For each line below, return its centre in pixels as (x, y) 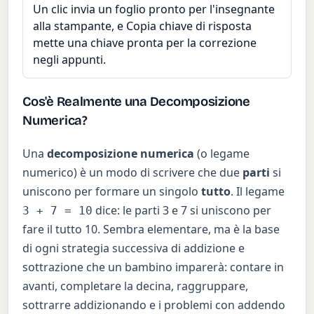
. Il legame (258, 192)
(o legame (222, 154)
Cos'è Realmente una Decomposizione (136, 102)
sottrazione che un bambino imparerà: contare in (153, 267)
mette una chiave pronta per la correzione (145, 42)
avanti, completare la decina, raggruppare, (136, 286)
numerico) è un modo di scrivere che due (133, 173)
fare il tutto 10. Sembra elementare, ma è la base (151, 230)
